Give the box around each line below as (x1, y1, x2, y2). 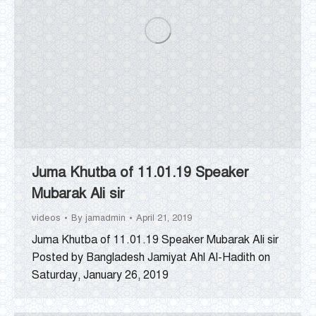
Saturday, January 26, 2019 (32, 267, 169, 282)
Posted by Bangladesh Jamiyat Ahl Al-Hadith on (32, 250, 270, 265)
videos (32, 212, 61, 224)
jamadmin (85, 212, 126, 224)
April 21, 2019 (136, 212, 192, 224)
